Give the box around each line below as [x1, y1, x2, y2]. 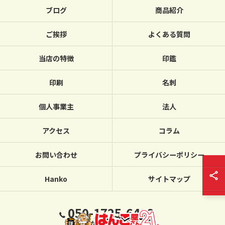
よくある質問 [148, 29, 190, 39]
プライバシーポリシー [134, 150, 204, 160]
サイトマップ [148, 174, 190, 184]
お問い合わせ [35, 150, 77, 160]
